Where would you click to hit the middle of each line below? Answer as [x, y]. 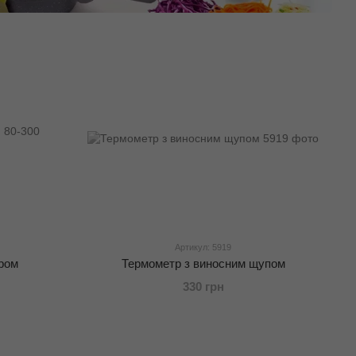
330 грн [203, 287]
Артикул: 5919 [203, 248]
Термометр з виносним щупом [203, 264]
